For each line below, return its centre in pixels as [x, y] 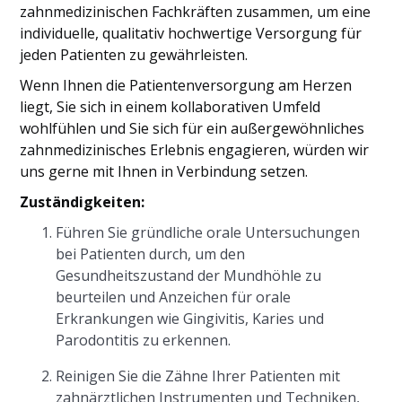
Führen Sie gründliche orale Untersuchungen [208, 232]
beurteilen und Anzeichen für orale [174, 297]
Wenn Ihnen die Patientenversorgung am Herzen [186, 85]
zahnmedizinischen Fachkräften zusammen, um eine [196, 12]
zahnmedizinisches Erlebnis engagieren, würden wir [195, 150]
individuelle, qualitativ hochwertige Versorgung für [191, 33]
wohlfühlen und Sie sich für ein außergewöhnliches [192, 128]
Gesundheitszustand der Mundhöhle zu [189, 275]
